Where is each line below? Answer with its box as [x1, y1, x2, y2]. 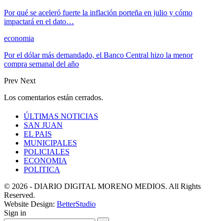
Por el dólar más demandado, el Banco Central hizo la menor [4, 50, 193, 59]
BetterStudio [57, 199, 96, 208]
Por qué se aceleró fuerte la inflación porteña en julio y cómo [4, 8, 192, 17]
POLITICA [24, 165, 60, 174]
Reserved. [4, 190, 35, 199]
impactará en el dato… [4, 17, 74, 26]
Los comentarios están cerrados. [4, 93, 103, 102]
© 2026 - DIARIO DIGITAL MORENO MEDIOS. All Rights [4, 182, 201, 190]
